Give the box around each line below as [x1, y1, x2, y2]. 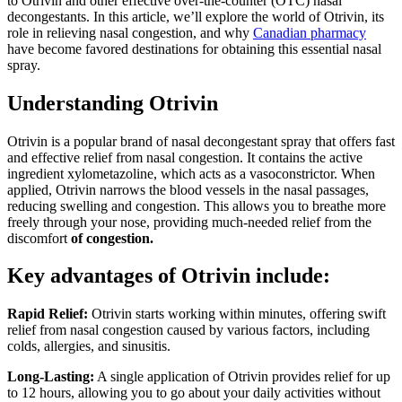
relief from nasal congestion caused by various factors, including [7, 322, 370, 338]
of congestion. [71, 230, 153, 246]
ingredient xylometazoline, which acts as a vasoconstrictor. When [7, 165, 375, 181]
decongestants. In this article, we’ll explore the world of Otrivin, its [7, 8, 384, 24]
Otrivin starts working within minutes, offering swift [88, 306, 386, 322]
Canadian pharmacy [253, 24, 366, 40]
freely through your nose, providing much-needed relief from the [7, 214, 371, 230]
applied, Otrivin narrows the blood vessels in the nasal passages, [7, 181, 369, 197]
